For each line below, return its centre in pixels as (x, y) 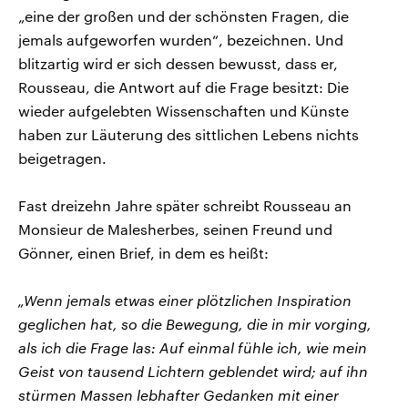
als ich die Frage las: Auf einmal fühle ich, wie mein (193, 347)
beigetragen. (62, 158)
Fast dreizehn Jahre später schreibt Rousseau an (185, 205)
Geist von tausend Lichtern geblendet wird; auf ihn (193, 371)
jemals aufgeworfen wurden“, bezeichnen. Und (181, 39)
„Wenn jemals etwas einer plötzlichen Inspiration (185, 300)
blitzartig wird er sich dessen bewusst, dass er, (178, 63)
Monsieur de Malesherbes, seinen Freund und (175, 229)
